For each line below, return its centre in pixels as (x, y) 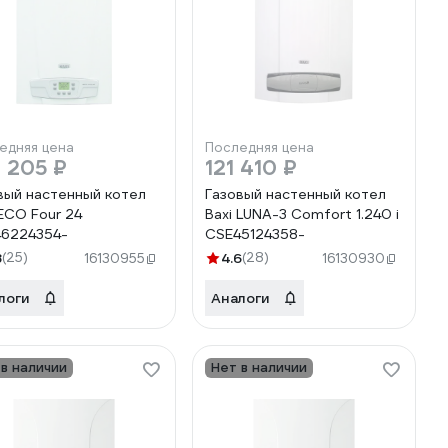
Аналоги (240, 298)
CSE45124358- (255, 234)
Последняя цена (259, 147)
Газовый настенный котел (295, 194)
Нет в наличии (259, 367)
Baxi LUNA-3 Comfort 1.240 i (302, 214)
